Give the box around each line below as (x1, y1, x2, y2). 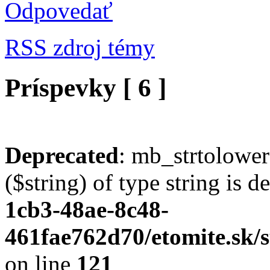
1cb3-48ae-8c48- (5, 196, 169, 222)
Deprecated (5, 142, 119, 168)
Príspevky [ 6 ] (5, 73, 166, 102)
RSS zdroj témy (5, 34, 155, 60)
